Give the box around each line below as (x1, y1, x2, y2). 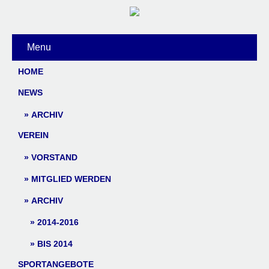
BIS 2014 (37, 239, 73, 249)
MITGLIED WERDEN (31, 174, 111, 184)
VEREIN (18, 130, 49, 140)
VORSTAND (31, 153, 77, 162)
